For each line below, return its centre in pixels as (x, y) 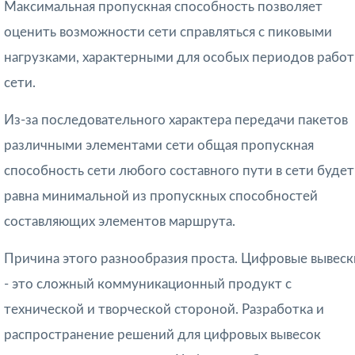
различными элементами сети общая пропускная (159, 146)
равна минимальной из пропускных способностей (161, 197)
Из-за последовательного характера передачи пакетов (176, 120)
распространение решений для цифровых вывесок (162, 335)
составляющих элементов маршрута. (120, 222)
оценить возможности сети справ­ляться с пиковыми (168, 32)
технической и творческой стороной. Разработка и (164, 310)
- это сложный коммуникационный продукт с (148, 284)
